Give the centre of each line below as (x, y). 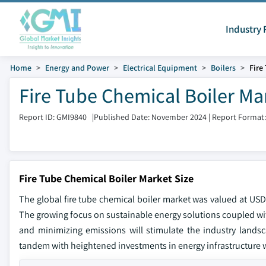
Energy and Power (77, 68)
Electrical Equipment (160, 68)
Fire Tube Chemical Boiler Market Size (106, 178)
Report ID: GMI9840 (53, 117)
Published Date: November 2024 (150, 117)
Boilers (223, 68)
